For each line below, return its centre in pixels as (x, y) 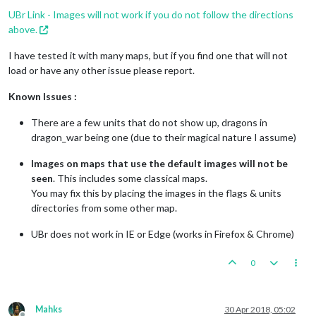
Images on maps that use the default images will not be (159, 163)
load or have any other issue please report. (102, 70)
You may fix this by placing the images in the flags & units (156, 193)
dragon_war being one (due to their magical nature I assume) (164, 137)
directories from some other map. (104, 207)
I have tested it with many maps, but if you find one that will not (148, 55)
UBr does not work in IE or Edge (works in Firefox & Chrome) (163, 233)
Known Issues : (43, 96)
